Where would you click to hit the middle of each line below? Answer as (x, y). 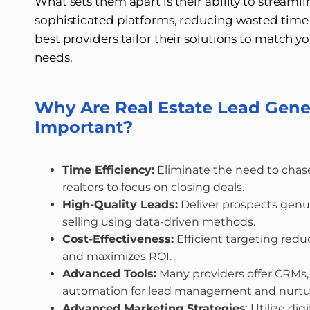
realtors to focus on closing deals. (153, 187)
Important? (84, 127)
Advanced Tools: (109, 274)
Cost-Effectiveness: (118, 239)
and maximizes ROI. (117, 256)
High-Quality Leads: (120, 204)
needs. (54, 57)
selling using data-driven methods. (159, 222)
